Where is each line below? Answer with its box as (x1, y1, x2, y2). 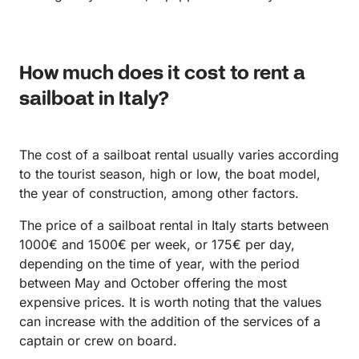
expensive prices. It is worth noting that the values (19, 294, 321, 311)
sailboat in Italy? (19, 87, 169, 113)
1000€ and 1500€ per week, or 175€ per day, (19, 236, 295, 253)
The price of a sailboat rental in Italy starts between (19, 217, 329, 234)
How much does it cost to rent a (19, 62, 305, 87)
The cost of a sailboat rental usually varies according (19, 147, 339, 163)
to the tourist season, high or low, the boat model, (19, 166, 321, 183)
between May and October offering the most (19, 275, 287, 292)
